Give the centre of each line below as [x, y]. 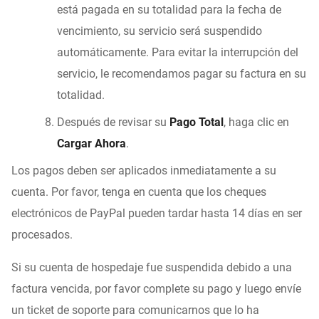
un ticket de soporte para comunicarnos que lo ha [135, 310]
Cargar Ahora [91, 143]
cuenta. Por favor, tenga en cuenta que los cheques [139, 192]
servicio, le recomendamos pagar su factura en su [182, 73]
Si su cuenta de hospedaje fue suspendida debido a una [152, 267]
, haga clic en [256, 122]
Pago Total [197, 122]
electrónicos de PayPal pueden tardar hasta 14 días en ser [157, 213]
